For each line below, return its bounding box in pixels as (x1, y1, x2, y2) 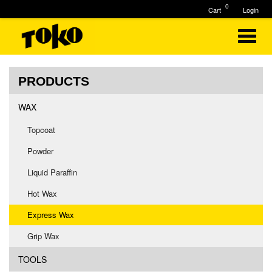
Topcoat (27, 124, 55, 135)
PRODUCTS (18, 74, 89, 88)
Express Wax (27, 209, 74, 220)
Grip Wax (27, 230, 59, 242)
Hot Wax (27, 188, 57, 199)
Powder (27, 145, 53, 157)
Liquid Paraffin (27, 166, 77, 178)
